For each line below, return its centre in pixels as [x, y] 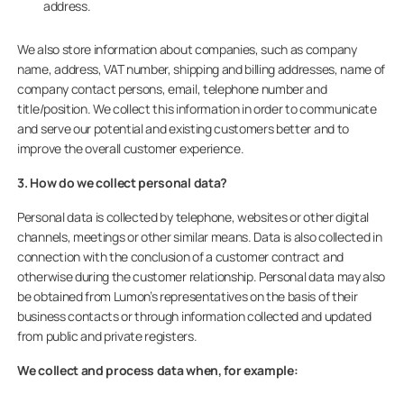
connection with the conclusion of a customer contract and [180, 257]
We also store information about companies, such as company [187, 49]
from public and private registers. [107, 336]
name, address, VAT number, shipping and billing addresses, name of [201, 69]
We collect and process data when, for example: [158, 370]
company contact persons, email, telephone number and [172, 89]
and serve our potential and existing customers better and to [183, 129]
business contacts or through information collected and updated [194, 316]
